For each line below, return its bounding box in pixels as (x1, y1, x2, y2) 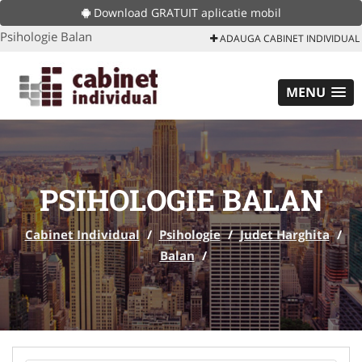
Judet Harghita (239, 226, 330, 242)
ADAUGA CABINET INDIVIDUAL (217, 32, 360, 45)
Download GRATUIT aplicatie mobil (90, 5, 281, 20)
